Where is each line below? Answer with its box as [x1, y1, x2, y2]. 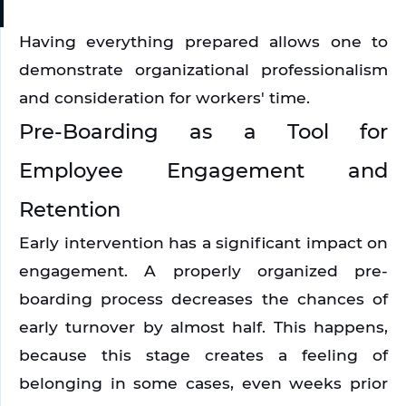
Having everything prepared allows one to [19, 32, 388, 52]
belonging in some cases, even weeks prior [19, 373, 388, 393]
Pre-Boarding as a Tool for [19, 119, 388, 145]
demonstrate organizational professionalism [19, 60, 388, 80]
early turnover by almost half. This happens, [19, 317, 388, 337]
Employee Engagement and [19, 158, 388, 184]
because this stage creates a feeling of [19, 345, 388, 365]
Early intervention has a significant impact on [19, 233, 388, 253]
